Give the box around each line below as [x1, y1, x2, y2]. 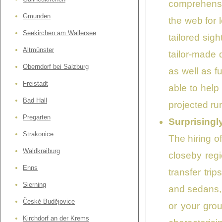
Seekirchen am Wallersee [23, 29, 96, 37]
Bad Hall [23, 97, 47, 105]
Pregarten [23, 113, 51, 121]
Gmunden [23, 12, 51, 20]
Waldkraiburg [23, 147, 60, 155]
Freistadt [23, 80, 48, 88]
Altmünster [23, 46, 54, 54]
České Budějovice [23, 198, 75, 206]
